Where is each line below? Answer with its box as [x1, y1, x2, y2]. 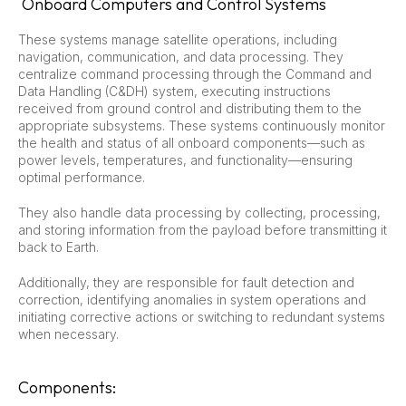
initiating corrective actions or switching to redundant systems [18, 308, 385, 324]
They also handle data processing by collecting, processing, [18, 204, 381, 220]
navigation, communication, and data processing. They [18, 48, 343, 64]
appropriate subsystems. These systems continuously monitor [18, 117, 385, 133]
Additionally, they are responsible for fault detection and [18, 274, 354, 290]
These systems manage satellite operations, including [18, 31, 337, 47]
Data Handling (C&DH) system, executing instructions [18, 82, 331, 99]
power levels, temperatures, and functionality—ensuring [18, 151, 353, 168]
